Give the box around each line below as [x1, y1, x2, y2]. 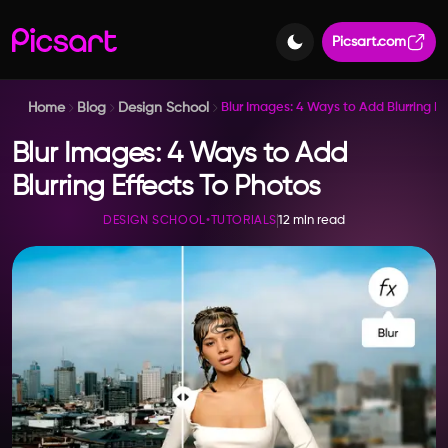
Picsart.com [332, 34, 406, 49]
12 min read [277, 214, 345, 227]
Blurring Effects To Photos [12, 173, 321, 201]
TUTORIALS [210, 215, 277, 227]
